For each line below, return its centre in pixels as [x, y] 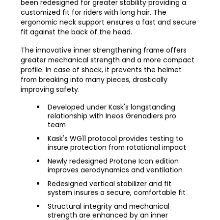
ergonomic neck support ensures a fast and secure [109, 22]
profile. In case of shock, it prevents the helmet [101, 70]
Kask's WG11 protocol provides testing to [116, 139]
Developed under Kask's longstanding [112, 107]
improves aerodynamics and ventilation [115, 170]
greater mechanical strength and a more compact [108, 60]
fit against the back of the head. [77, 32]
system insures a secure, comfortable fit [117, 193]
